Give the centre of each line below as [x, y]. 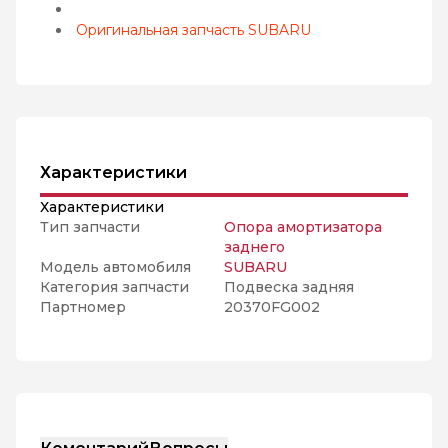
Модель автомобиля [115, 267]
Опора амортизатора [303, 227]
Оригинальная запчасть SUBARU [193, 30]
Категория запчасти [114, 287]
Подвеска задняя [289, 287]
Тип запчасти [90, 227]
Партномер [83, 307]
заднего [254, 247]
